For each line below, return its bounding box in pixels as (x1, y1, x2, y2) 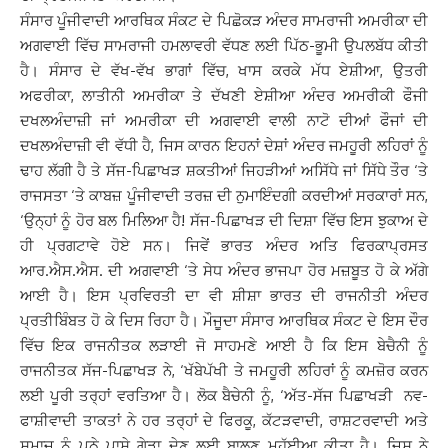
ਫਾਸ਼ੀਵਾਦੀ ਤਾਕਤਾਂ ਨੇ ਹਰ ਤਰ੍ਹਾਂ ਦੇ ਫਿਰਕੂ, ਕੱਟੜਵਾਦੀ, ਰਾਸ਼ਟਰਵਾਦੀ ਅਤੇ (20, 411, 428, 430)
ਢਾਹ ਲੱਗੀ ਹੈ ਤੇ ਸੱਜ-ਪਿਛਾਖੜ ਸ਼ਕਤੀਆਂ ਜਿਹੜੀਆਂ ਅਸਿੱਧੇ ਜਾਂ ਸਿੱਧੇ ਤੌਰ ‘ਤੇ (20, 161, 428, 180)
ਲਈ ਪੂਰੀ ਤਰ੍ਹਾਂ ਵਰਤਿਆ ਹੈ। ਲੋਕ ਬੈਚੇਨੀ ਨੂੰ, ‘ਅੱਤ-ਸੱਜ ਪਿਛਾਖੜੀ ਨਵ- (20, 386, 428, 405)
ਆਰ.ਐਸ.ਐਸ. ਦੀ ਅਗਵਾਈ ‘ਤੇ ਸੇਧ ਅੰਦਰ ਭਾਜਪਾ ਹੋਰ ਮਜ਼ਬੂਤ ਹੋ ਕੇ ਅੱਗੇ (20, 261, 428, 280)
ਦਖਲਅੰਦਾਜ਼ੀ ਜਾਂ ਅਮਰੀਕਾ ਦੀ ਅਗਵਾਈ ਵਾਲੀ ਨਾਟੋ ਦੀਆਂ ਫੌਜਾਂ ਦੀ (20, 111, 428, 130)
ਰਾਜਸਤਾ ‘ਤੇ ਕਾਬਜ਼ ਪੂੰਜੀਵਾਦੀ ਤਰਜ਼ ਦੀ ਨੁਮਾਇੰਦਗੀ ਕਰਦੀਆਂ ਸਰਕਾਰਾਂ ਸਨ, (20, 186, 428, 205)
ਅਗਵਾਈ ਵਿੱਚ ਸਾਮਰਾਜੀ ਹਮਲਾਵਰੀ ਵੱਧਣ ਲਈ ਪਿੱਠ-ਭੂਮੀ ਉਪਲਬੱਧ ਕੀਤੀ (20, 36, 428, 55)
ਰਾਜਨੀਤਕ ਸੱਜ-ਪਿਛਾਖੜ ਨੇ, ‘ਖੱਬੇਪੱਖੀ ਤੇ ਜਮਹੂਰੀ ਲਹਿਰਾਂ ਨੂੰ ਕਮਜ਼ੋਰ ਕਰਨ (20, 361, 428, 380)
